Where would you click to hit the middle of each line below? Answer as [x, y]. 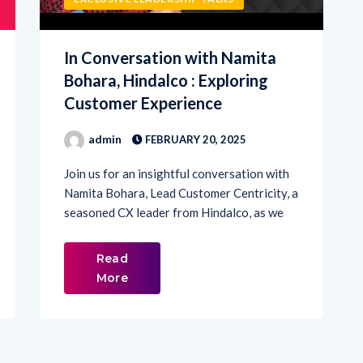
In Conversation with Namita [170, 29]
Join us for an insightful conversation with [177, 145]
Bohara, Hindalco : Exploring [166, 51]
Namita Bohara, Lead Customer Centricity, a [181, 164]
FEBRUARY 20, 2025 [194, 111]
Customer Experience [143, 74]
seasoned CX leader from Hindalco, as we [174, 184]
